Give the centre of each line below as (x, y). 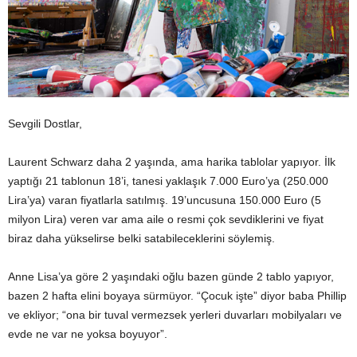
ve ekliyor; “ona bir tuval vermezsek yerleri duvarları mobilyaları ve (175, 315)
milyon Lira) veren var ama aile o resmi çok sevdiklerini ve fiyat (166, 220)
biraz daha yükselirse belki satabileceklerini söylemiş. (141, 239)
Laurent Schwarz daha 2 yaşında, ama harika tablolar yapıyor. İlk (172, 162)
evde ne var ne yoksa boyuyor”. (88, 334)
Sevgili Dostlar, (45, 124)
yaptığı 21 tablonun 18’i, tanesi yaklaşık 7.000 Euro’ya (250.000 (168, 181)
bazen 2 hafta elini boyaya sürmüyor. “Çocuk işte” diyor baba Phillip (177, 296)
